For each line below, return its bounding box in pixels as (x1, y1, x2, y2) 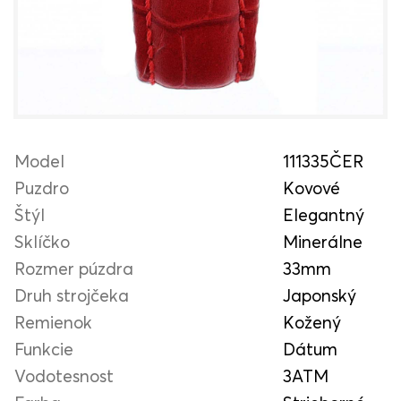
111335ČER (283, 149, 363, 171)
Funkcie (14, 337, 73, 359)
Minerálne (283, 230, 363, 252)
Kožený (283, 311, 341, 332)
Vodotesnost (14, 364, 114, 386)
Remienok (14, 311, 92, 332)
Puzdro (14, 176, 69, 198)
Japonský (283, 284, 356, 305)
